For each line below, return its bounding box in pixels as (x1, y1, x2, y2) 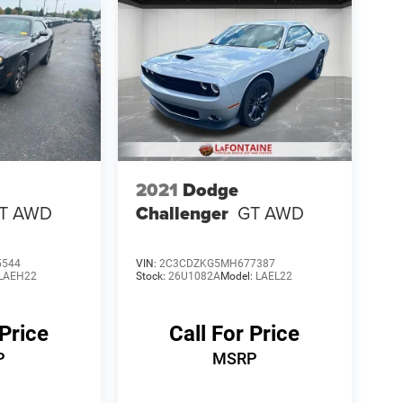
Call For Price (169, 321, 300, 347)
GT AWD (237, 200, 304, 227)
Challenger (135, 200, 228, 228)
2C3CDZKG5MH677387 (158, 257, 275, 270)
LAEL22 (255, 270, 292, 282)
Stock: (135, 270, 168, 282)
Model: (219, 270, 255, 282)
